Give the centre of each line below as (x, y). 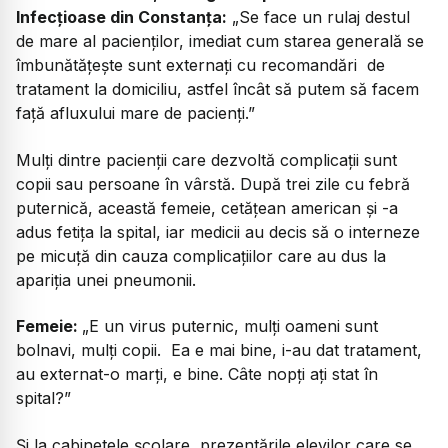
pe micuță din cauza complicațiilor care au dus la (201, 255)
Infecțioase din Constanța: (121, 17)
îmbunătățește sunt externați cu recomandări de (200, 65)
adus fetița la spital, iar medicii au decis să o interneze (218, 231)
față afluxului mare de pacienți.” (135, 113)
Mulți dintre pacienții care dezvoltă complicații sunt (206, 159)
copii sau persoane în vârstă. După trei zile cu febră (213, 183)
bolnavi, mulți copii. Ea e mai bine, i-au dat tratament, (219, 350)
